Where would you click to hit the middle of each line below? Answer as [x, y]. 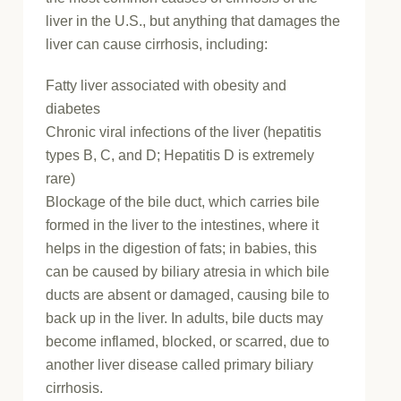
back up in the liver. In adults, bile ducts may [185, 319]
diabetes [73, 109]
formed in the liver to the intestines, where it [183, 226]
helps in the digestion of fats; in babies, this [182, 249]
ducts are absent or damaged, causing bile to [188, 295]
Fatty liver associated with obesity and [166, 86]
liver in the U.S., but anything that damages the [193, 21]
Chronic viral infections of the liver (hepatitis [184, 132]
